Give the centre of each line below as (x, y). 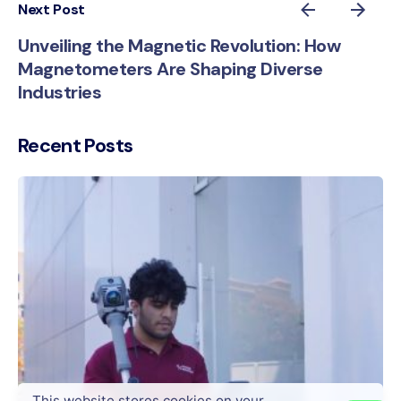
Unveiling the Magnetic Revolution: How (179, 46)
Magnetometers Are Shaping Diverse (171, 69)
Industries (60, 93)
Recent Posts (76, 146)
